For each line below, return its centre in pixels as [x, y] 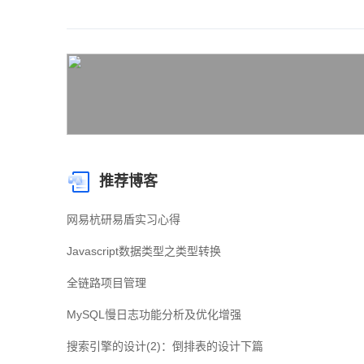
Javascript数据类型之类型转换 [144, 251]
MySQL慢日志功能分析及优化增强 [154, 314]
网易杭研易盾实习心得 [123, 219]
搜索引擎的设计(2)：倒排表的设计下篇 [165, 346]
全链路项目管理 [106, 283]
